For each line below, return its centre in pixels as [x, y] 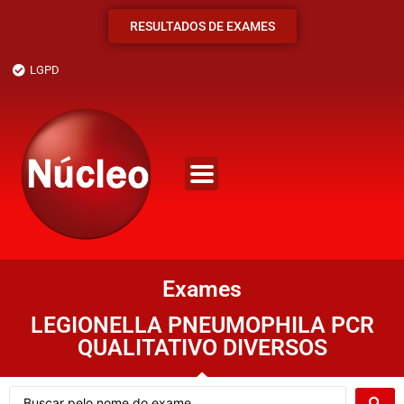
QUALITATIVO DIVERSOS [202, 347]
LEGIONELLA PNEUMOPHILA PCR [202, 325]
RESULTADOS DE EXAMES [202, 26]
